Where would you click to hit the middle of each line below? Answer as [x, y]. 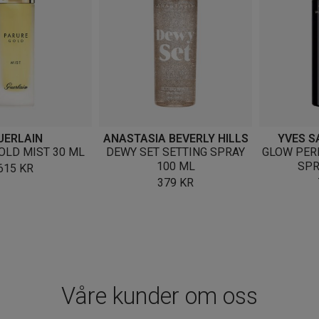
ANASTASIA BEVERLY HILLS [176, 138]
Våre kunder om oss [159, 296]
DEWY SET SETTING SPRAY [176, 152]
